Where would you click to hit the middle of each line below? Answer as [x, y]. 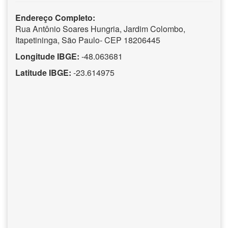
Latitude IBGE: [43, 72]
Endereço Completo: [55, 17]
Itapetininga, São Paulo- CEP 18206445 [88, 40]
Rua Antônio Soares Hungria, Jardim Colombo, [100, 28]
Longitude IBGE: [47, 56]
